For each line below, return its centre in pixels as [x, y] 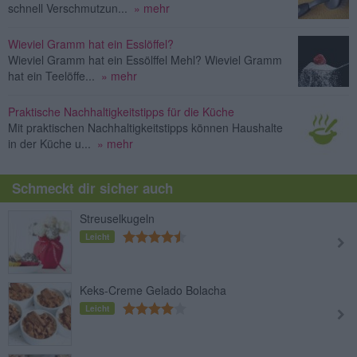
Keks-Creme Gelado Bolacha [153, 290]
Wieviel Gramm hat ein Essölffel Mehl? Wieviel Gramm [145, 59]
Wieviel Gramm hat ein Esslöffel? [91, 43]
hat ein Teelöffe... [51, 75]
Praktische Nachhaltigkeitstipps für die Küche [121, 111]
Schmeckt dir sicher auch [92, 188]
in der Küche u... [49, 143]
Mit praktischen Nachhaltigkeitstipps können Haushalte [145, 127]
